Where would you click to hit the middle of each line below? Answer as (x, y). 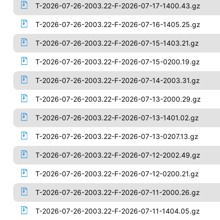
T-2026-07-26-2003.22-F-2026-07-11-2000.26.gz (117, 192)
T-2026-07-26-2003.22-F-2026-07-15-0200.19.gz (117, 62)
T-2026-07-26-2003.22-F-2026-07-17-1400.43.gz (118, 6)
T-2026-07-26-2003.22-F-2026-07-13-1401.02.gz (117, 118)
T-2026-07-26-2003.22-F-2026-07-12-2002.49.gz (118, 155)
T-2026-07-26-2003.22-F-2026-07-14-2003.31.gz (117, 80)
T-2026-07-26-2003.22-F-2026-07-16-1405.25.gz (118, 24)
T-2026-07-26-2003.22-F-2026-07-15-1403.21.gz (117, 43)
